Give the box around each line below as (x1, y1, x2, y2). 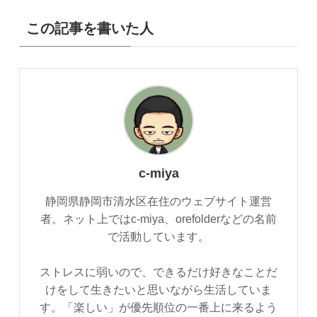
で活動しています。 (108, 229, 209, 243)
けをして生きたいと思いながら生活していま (45, 282, 272, 296)
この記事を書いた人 (25, 21, 154, 36)
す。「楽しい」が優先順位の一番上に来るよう (40, 300, 277, 313)
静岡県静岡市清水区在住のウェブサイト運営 (45, 194, 272, 207)
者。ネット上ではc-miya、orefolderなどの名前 (40, 212, 277, 225)
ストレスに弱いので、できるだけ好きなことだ (40, 265, 277, 278)
